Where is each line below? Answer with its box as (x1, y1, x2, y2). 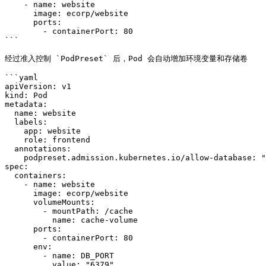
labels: (5, 118, 14, 126)
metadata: (5, 100, 47, 109)
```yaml (5, 73, 38, 82)
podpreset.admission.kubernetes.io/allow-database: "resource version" (5, 153, 24, 162)
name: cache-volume (5, 216, 52, 224)
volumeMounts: (5, 198, 33, 207)
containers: (5, 171, 14, 180)
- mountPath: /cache (5, 207, 43, 216)
